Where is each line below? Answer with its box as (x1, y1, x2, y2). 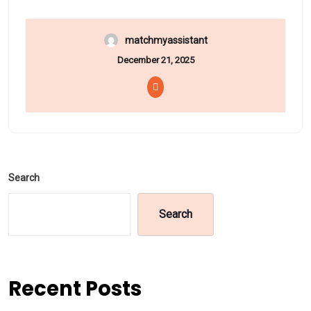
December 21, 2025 (117, 54, 194, 65)
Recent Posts (8, 274, 142, 303)
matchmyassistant (124, 34, 208, 46)
